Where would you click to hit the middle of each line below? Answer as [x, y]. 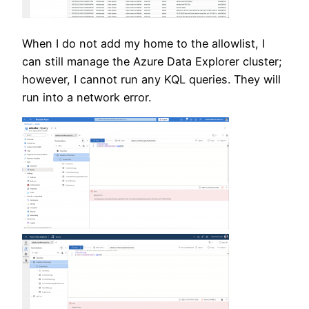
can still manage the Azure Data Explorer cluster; [152, 61]
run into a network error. [87, 97]
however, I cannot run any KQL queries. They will [151, 79]
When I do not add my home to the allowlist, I [143, 43]
